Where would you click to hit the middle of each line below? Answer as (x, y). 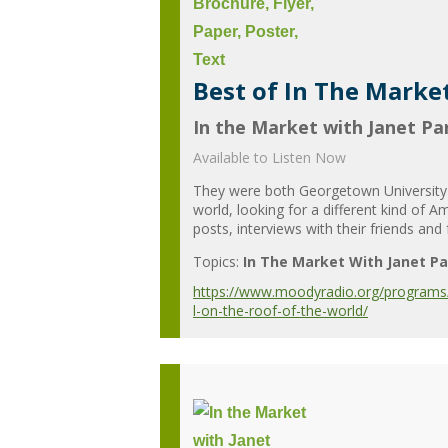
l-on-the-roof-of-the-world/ (280, 310)
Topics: (216, 261)
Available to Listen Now (269, 157)
